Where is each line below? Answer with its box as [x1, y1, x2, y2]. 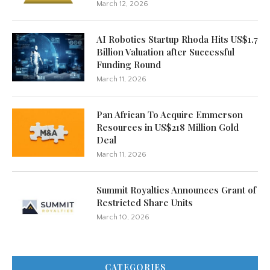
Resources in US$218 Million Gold [96, 121, 239, 134]
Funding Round [96, 58, 161, 71]
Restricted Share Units [96, 196, 193, 209]
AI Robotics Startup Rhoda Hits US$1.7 [96, 33, 258, 46]
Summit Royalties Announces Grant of [96, 184, 256, 196]
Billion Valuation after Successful [96, 46, 234, 58]
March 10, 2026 [96, 213, 149, 222]
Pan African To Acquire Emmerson [96, 108, 243, 121]
